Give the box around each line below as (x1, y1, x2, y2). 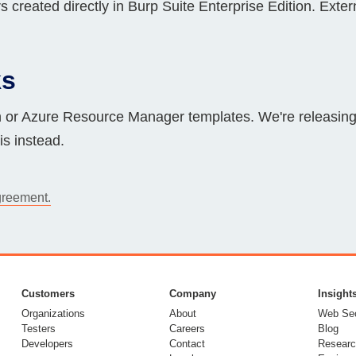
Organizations (21, 307, 85, 319)
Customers (21, 287, 75, 300)
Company (169, 287, 217, 300)
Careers (169, 322, 206, 335)
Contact (169, 337, 206, 350)
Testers (21, 322, 56, 335)
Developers (21, 337, 73, 350)
